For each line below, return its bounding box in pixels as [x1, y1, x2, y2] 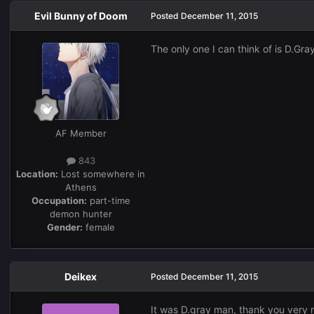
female [82, 221, 115, 233]
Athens [64, 181, 97, 193]
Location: [16, 168, 58, 179]
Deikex [64, 270, 97, 282]
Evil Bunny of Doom [34, 9, 128, 22]
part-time [86, 194, 130, 206]
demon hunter [49, 207, 112, 219]
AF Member [55, 127, 107, 139]
